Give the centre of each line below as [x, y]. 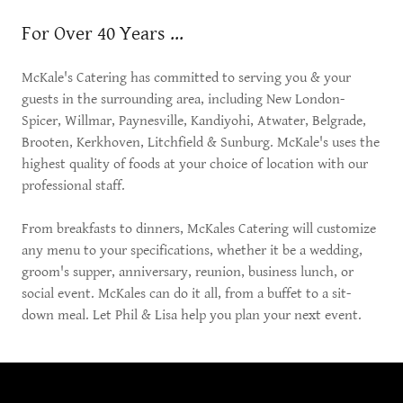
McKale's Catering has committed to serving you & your [186, 78]
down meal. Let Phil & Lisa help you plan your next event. [192, 315]
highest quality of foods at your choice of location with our [195, 164]
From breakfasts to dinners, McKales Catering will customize [199, 229]
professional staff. [73, 186]
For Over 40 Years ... [103, 34]
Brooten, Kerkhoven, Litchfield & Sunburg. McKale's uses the [201, 143]
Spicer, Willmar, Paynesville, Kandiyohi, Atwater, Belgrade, [194, 121]
